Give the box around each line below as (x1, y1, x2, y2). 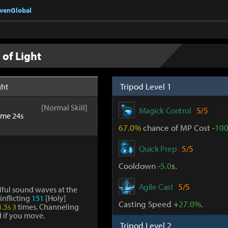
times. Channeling (16, 202, 79, 212)
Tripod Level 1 (120, 81, 172, 92)
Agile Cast (138, 181, 174, 192)
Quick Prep (138, 142, 177, 154)
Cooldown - (118, 160, 160, 171)
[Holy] (44, 193, 66, 203)
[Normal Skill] (41, 102, 88, 112)
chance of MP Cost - (140, 122, 215, 133)
